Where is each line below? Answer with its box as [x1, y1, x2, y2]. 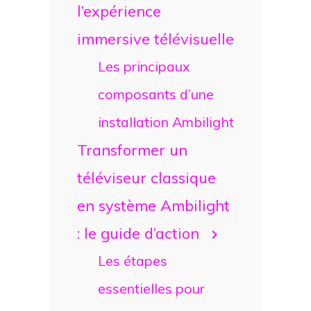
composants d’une [97, 85, 214, 103]
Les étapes [97, 251, 167, 269]
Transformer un [77, 140, 187, 159]
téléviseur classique [77, 167, 216, 187]
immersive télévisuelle [77, 28, 234, 48]
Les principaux [97, 57, 190, 75]
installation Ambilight [97, 112, 234, 131]
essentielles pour [97, 279, 205, 297]
